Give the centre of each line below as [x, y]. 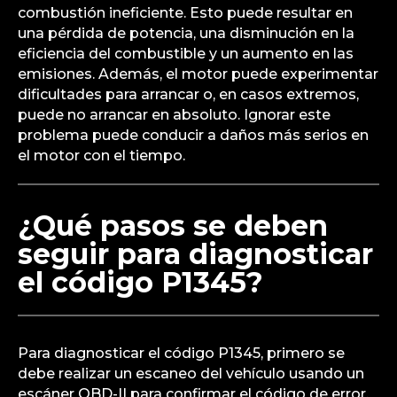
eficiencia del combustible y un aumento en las [186, 53]
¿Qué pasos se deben [173, 225]
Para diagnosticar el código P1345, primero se [181, 353]
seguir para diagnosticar [195, 253]
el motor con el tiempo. [101, 155]
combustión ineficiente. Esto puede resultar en [185, 12]
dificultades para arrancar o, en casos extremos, [188, 94]
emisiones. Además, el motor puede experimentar [198, 74]
